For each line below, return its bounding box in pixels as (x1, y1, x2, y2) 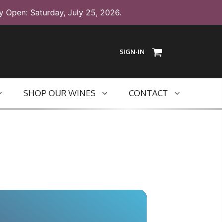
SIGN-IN (119, 47, 145, 55)
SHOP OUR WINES (23, 88, 96, 99)
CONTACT (129, 88, 168, 99)
